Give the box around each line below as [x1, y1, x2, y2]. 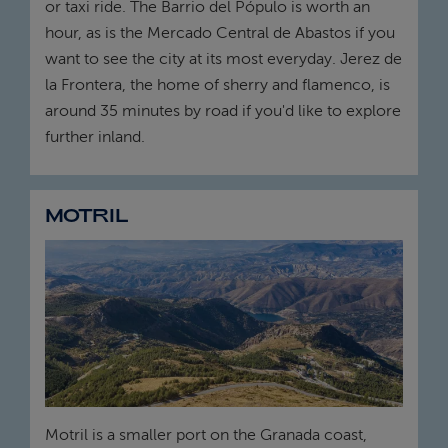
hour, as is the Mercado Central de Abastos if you [45, 24, 395, 43]
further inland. [45, 128, 145, 147]
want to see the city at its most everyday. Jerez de [45, 50, 402, 69]
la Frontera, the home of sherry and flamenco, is [45, 76, 390, 95]
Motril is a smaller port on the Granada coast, [45, 426, 367, 445]
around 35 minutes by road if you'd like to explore [45, 102, 401, 121]
